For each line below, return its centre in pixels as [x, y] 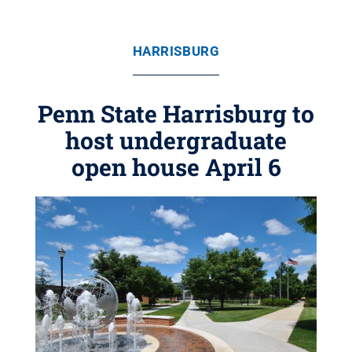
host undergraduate [176, 140]
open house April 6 [176, 167]
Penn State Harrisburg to [176, 114]
